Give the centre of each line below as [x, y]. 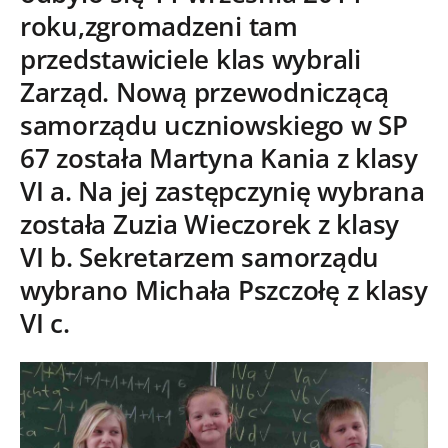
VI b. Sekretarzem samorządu [200, 257]
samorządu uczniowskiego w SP [214, 125]
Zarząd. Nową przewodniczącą [205, 92]
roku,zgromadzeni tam [159, 26]
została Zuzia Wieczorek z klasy [210, 224]
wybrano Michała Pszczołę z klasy [224, 290]
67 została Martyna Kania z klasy [219, 158]
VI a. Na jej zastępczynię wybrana [222, 191]
